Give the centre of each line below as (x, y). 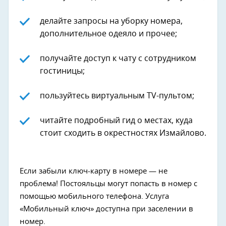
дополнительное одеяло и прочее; (108, 34)
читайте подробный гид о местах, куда (116, 121)
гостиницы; (62, 71)
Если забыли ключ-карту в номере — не (94, 172)
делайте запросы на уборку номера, (111, 21)
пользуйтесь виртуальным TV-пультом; (117, 96)
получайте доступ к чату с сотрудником (118, 59)
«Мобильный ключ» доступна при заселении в (106, 209)
